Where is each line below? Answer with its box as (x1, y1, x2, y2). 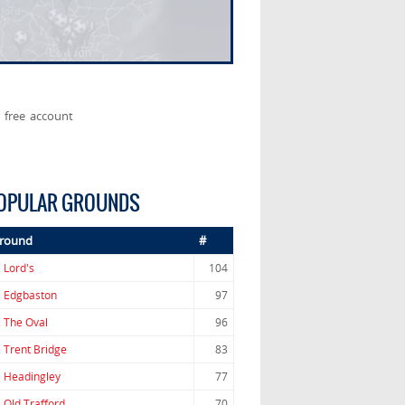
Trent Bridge (3, 342, 67, 358)
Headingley (3, 369, 61, 385)
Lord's (3, 260, 34, 277)
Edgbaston (3, 287, 57, 304)
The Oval (3, 315, 48, 331)
